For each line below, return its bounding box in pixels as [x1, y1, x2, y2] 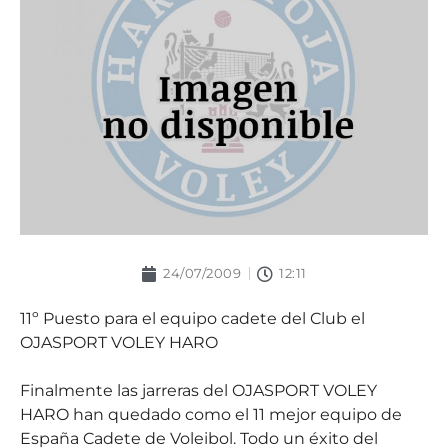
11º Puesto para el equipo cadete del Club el [20, 309, 365, 328]
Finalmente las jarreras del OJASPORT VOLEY [20, 381, 377, 400]
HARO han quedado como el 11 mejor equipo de [20, 405, 402, 424]
